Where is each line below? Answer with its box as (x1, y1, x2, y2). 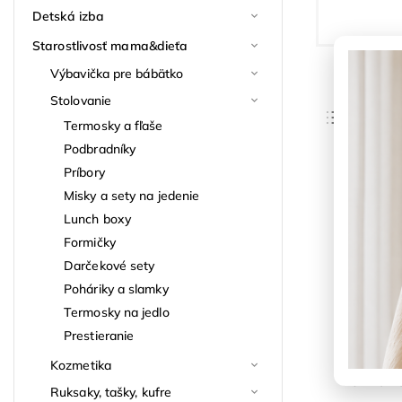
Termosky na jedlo (64, 303, 170, 320)
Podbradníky (64, 140, 136, 157)
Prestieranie (64, 327, 135, 344)
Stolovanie (50, 92, 111, 109)
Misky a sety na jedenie (64, 187, 200, 204)
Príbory (64, 163, 105, 180)
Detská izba (32, 7, 105, 24)
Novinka (354, 188, 398, 202)
